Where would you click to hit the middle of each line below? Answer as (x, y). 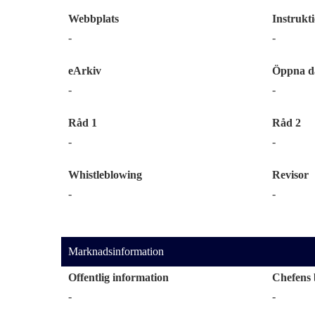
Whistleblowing (105, 175)
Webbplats (94, 19)
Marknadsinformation (116, 251)
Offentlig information (118, 277)
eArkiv (85, 71)
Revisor (290, 175)
